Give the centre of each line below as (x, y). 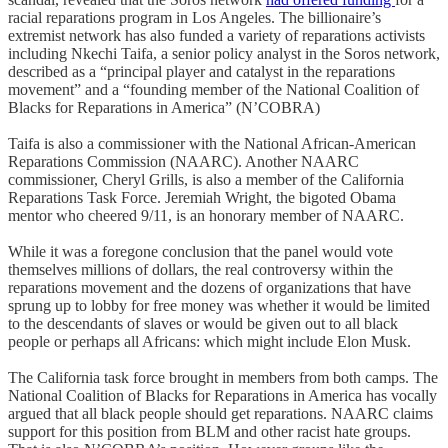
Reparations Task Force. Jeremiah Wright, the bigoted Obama (202, 197)
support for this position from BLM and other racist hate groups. (209, 431)
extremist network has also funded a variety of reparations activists (216, 35)
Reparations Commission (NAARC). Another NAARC (183, 161)
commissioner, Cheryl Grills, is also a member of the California (206, 179)
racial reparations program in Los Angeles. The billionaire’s (194, 17)
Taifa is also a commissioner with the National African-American (212, 143)
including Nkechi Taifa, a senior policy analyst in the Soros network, (224, 53)
